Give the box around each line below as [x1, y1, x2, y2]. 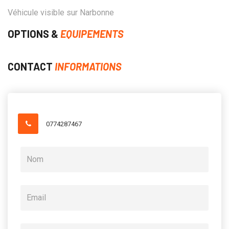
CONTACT [8, 60, 55, 73]
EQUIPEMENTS [60, 27, 124, 40]
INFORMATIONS [55, 60, 122, 73]
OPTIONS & [8, 27, 60, 40]
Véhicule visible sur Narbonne [8, 7, 114, 17]
